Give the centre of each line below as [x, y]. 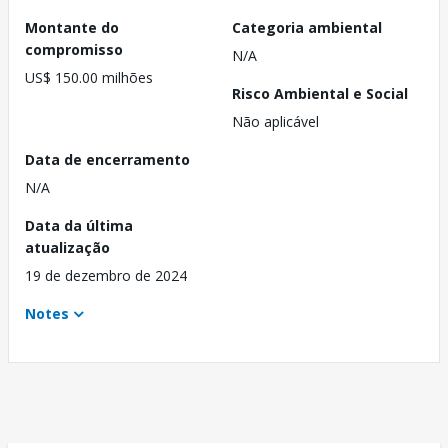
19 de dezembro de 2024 [106, 276]
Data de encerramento [107, 160]
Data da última [79, 226]
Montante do [72, 28]
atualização [67, 248]
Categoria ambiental [307, 28]
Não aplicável [275, 122]
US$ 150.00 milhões [89, 78]
